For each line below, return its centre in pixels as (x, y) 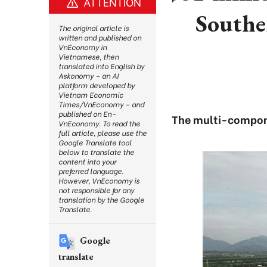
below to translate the (96, 152)
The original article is (94, 28)
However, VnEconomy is (99, 180)
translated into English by (101, 66)
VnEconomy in (83, 47)
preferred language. (91, 171)
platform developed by (97, 85)
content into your (87, 161)
